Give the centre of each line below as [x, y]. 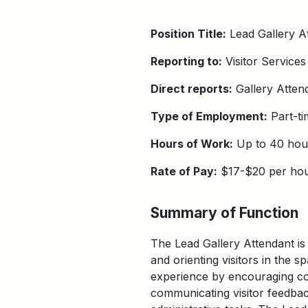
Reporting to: [186, 61]
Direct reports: [191, 89]
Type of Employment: [209, 116]
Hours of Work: [192, 144]
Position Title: [188, 34]
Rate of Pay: [184, 171]
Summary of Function [224, 212]
